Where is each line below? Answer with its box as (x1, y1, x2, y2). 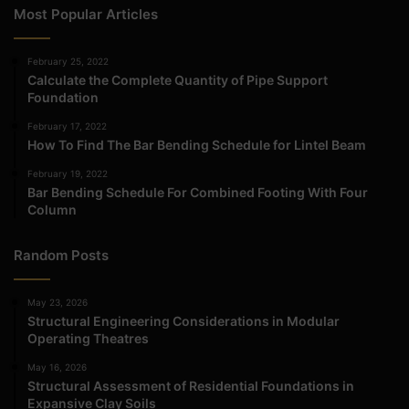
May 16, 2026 (27, 362, 87, 373)
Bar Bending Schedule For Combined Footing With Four (27, 184, 368, 201)
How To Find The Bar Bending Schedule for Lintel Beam (27, 137, 366, 153)
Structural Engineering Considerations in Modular (27, 313, 340, 330)
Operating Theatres (27, 330, 149, 347)
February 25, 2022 (27, 56, 109, 68)
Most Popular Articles (14, 5, 158, 24)
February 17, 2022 (27, 121, 107, 132)
